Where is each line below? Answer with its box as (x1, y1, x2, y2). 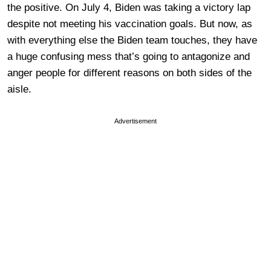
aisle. (7, 83, 31, 95)
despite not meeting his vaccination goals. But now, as (7, 18, 252, 30)
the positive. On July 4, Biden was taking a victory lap (7, 1, 250, 13)
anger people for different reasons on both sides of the (7, 67, 252, 79)
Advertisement (114, 117, 157, 125)
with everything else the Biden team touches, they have (7, 34, 257, 46)
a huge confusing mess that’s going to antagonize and (7, 50, 250, 62)
